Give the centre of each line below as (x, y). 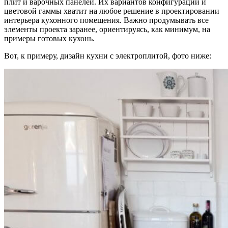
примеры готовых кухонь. (49, 39)
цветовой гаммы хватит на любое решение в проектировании (112, 11)
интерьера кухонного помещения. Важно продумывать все (106, 20)
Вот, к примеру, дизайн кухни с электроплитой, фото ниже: (108, 56)
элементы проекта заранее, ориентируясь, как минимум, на (107, 30)
